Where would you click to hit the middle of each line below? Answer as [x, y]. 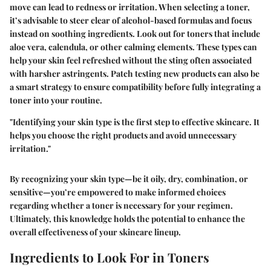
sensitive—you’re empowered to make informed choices [118, 192]
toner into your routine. [56, 100]
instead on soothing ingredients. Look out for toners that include [135, 33]
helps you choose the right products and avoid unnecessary [123, 135]
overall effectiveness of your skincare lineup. [95, 232]
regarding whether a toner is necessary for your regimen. [121, 205]
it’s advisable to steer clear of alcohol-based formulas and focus [131, 20]
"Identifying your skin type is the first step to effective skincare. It [135, 122]
